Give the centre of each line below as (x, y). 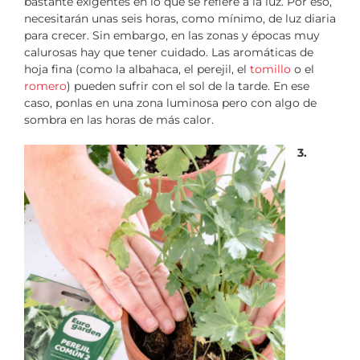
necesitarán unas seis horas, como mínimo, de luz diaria (180, 19)
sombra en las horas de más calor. (119, 120)
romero (45, 86)
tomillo (270, 70)
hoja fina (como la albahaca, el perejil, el (137, 70)
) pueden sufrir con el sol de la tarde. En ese (188, 86)
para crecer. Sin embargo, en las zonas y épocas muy (172, 36)
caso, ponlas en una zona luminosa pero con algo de (170, 103)
